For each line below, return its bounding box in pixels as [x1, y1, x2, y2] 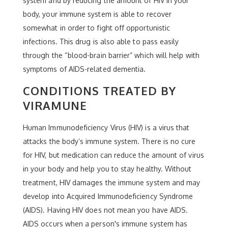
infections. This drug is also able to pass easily [23, 37, 179, 46]
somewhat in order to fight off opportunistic [23, 23, 170, 32]
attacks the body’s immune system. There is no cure [23, 136, 196, 146]
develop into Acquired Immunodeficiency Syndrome [23, 191, 193, 201]
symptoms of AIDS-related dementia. [23, 64, 146, 73]
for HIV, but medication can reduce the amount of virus [23, 150, 204, 159]
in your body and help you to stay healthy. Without [23, 164, 192, 173]
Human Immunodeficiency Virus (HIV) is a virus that [23, 123, 190, 132]
